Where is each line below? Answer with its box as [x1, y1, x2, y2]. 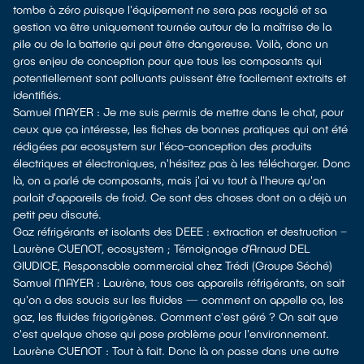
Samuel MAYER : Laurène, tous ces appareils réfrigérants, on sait [13, 275, 344, 289]
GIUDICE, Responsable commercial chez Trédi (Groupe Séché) [13, 258, 332, 272]
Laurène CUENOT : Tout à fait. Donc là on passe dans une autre [13, 344, 339, 357]
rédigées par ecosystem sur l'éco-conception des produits [13, 139, 312, 153]
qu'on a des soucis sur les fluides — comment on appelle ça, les [13, 292, 344, 306]
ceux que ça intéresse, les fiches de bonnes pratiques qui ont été [13, 122, 348, 136]
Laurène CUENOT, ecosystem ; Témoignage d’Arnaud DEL [13, 241, 310, 255]
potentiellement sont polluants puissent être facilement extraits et [13, 71, 346, 84]
